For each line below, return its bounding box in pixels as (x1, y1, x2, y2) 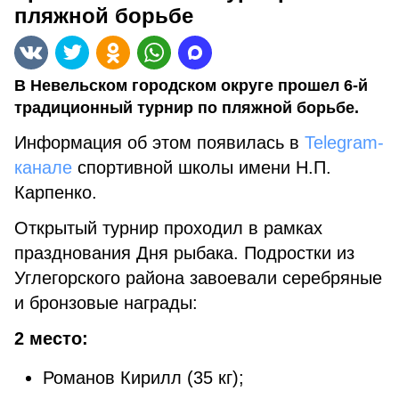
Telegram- (305, 133, 384, 152)
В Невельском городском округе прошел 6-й (14, 77, 368, 94)
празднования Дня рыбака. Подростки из (14, 243, 354, 263)
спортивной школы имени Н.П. (72, 158, 331, 177)
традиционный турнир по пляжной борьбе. (14, 99, 359, 117)
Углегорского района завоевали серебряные (14, 268, 382, 288)
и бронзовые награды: (14, 293, 198, 313)
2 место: (14, 329, 88, 348)
